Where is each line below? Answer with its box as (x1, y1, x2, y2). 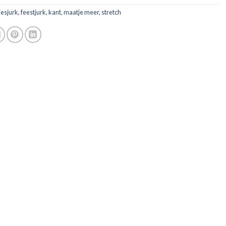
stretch (101, 8, 121, 17)
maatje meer (64, 8, 99, 17)
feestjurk (21, 8, 46, 17)
